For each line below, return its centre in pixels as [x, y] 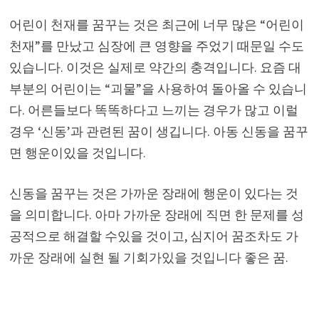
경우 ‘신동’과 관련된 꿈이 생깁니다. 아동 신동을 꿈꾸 [158, 131]
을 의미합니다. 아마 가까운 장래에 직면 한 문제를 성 [156, 214]
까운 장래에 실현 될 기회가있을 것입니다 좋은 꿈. [148, 257]
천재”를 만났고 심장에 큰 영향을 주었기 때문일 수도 [156, 46]
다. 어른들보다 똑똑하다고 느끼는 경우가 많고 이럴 [153, 110]
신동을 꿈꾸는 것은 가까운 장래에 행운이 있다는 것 [153, 193]
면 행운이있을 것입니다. [77, 152]
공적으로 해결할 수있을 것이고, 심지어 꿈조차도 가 [153, 236]
